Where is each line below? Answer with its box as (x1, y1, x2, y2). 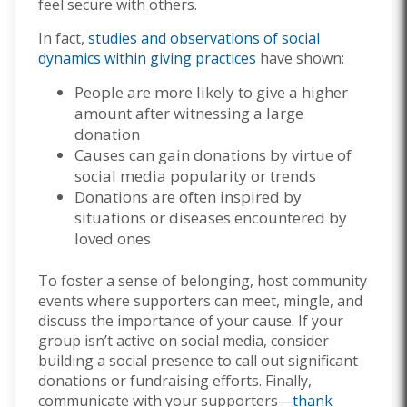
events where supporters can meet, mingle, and (38, 291, 362, 312)
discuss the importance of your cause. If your (38, 311, 343, 332)
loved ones (74, 228, 151, 250)
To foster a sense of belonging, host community (38, 271, 367, 292)
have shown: (256, 48, 348, 69)
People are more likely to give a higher (74, 82, 348, 104)
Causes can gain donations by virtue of (74, 144, 352, 166)
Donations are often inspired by (74, 186, 302, 208)
